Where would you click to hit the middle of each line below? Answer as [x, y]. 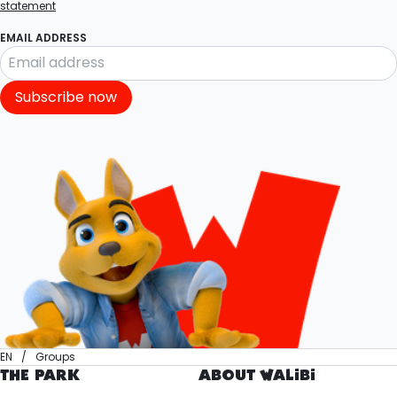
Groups [55, 356]
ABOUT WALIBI [257, 376]
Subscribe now [66, 97]
